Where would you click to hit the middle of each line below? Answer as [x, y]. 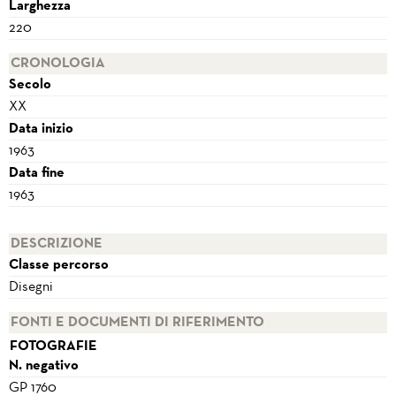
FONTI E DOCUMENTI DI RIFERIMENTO [137, 323]
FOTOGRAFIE [53, 346]
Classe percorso [59, 265]
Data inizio [41, 129]
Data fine [37, 173]
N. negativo [44, 366]
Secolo [30, 85]
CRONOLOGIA [58, 64]
